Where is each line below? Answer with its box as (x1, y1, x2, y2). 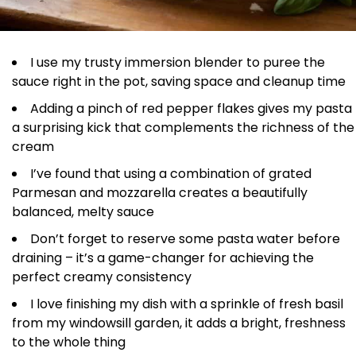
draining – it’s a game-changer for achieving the (12, 248, 314, 267)
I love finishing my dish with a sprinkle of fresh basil (30, 294, 343, 313)
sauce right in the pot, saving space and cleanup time (12, 72, 346, 91)
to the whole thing (12, 332, 126, 351)
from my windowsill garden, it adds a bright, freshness (12, 313, 346, 332)
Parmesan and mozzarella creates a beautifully (12, 183, 308, 202)
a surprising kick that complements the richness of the (12, 118, 354, 137)
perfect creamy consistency (12, 267, 192, 286)
